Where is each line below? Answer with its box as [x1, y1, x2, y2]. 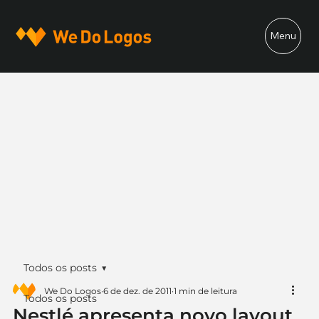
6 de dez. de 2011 [103, 286, 172, 296]
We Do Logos [43, 286, 101, 296]
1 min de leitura [173, 286, 237, 296]
